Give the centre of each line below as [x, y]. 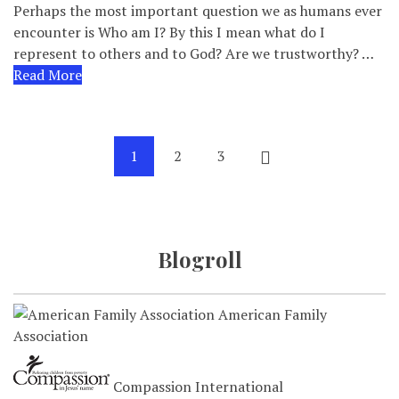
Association [51, 336]
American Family [271, 314]
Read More [48, 75]
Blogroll [199, 259]
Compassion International [196, 387]
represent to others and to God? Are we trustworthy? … [194, 53]
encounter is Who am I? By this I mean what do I [169, 32]
